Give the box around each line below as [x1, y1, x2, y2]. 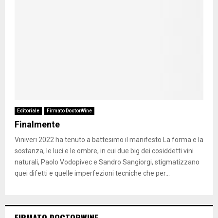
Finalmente [15, 119, 60, 129]
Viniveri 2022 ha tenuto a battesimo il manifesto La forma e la [15, 135, 203, 144]
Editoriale [17, 108, 39, 113]
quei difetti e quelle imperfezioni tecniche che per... [15, 169, 170, 177]
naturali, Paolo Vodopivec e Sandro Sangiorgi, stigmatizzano [15, 158, 200, 166]
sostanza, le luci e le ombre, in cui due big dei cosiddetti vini [15, 146, 194, 155]
